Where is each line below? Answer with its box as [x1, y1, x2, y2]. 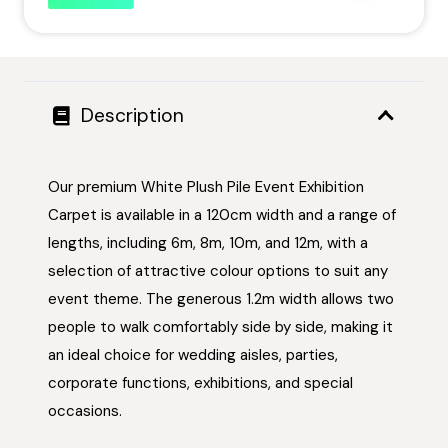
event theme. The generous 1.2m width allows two [48, 288, 394, 309]
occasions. [48, 400, 122, 421]
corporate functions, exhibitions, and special [48, 372, 353, 393]
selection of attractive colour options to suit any [48, 260, 388, 281]
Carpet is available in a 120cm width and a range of [48, 204, 396, 225]
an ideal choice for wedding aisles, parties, [48, 344, 338, 365]
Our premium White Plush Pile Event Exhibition [48, 176, 364, 197]
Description [81, 102, 185, 128]
